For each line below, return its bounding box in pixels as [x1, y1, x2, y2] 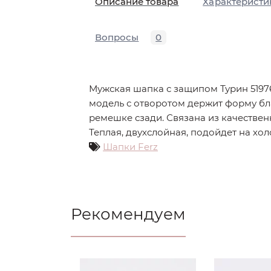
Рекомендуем [71, 204, 186, 224]
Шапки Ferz [103, 141, 158, 152]
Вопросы [95, 31, 139, 43]
